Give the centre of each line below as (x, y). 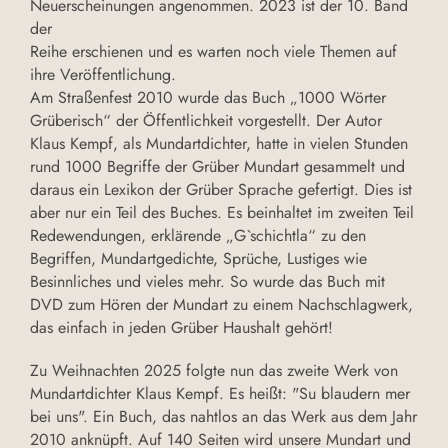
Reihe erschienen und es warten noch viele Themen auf (213, 52)
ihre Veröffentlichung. (103, 75)
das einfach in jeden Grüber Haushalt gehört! (181, 328)
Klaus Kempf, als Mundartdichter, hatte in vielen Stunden (219, 144)
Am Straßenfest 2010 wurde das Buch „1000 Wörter (208, 98)
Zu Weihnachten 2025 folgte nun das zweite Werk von (214, 371)
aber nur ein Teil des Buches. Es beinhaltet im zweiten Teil (222, 213)
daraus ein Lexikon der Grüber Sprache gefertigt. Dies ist (221, 190)
